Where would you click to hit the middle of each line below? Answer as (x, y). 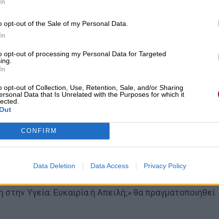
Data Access (109, 165)
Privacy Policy (165, 165)
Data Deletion (54, 165)
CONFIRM (39, 131)
